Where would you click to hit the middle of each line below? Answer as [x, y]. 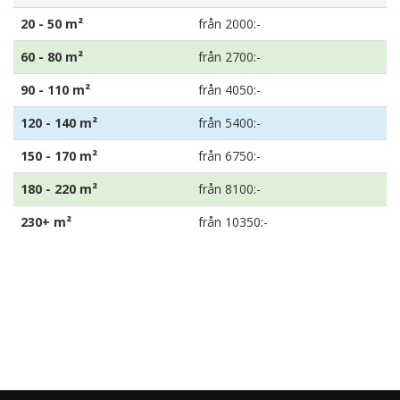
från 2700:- [229, 57]
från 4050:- [229, 90]
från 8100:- [229, 189]
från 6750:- [229, 156]
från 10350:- [233, 222]
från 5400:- [229, 123]
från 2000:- [229, 24]
